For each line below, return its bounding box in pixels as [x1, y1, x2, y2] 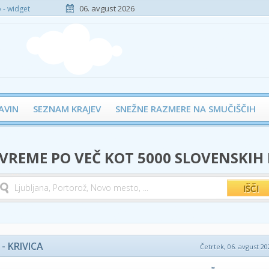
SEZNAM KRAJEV [33, 103, 101, 115]
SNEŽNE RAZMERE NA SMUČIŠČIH [115, 103, 256, 115]
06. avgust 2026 [79, 3, 134, 14]
